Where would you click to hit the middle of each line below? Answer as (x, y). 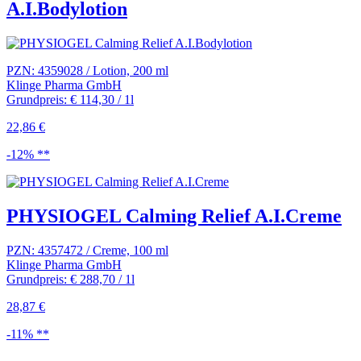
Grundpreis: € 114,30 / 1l (70, 100)
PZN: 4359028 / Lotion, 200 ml (87, 71)
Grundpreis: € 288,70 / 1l (71, 279)
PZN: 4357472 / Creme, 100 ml (87, 250)
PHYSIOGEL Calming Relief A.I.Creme (174, 216)
